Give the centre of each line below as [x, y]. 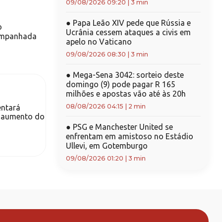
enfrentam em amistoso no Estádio [129, 136]
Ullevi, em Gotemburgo [107, 146]
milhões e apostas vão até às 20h [126, 94]
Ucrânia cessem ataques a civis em [128, 32]
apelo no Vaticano [99, 42]
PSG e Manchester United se [122, 127]
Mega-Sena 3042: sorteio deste [127, 75]
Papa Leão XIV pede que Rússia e [131, 23]
